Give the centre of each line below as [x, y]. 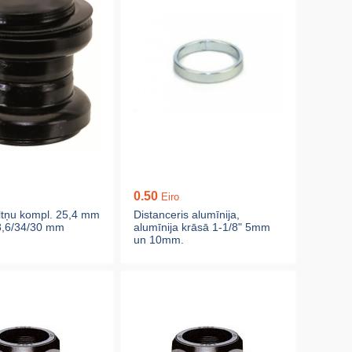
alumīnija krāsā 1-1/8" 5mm [202, 227]
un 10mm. [158, 240]
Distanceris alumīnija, [186, 214]
